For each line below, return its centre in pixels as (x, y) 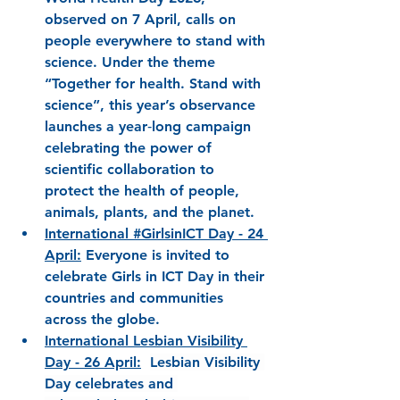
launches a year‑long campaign (150, 127)
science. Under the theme (132, 62)
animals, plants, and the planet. (150, 212)
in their (243, 277)
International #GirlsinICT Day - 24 (156, 234)
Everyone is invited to (160, 255)
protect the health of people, (144, 191)
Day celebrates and (111, 384)
